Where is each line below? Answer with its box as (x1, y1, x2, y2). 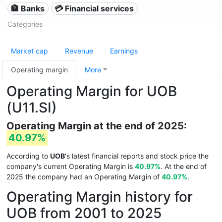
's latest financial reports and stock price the (65, 152, 209, 160)
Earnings (110, 47, 138, 55)
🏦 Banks (11, 3, 45, 13)
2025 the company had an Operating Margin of (6, 172, 162, 181)
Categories (7, 20, 43, 28)
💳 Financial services (55, 3, 134, 13)
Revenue (65, 47, 93, 55)
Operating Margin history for (6, 188, 193, 205)
